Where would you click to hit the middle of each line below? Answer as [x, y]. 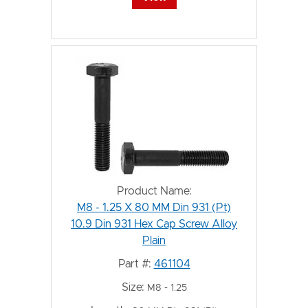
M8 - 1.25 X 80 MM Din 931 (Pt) [154, 207]
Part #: [134, 264]
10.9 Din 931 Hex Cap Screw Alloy [154, 224]
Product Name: [154, 191]
